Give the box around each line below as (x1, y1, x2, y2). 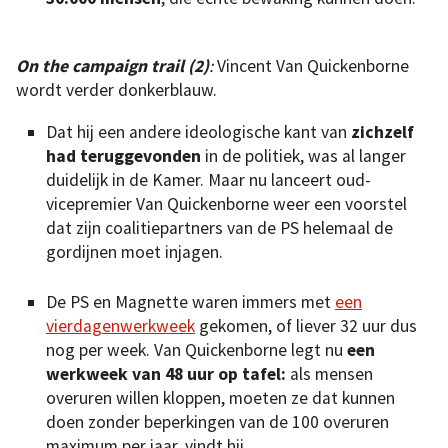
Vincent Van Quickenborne (213, 55, 409, 78)
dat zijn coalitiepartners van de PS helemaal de (46, 216, 393, 239)
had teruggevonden (46, 144, 201, 167)
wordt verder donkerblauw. (16, 79, 217, 102)
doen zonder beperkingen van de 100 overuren (46, 411, 389, 434)
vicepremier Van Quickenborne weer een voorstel (46, 192, 407, 215)
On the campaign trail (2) (16, 55, 209, 78)
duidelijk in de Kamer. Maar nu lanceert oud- (46, 168, 371, 191)
